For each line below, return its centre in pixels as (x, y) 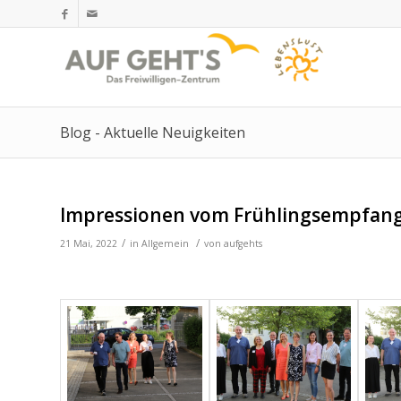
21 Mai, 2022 (89, 243)
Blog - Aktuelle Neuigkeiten (153, 132)
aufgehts (243, 243)
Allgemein (165, 243)
